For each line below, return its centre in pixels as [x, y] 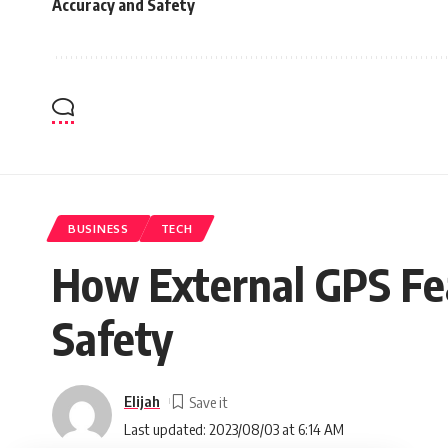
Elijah [142, 400]
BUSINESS [98, 228]
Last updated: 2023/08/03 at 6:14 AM [234, 428]
